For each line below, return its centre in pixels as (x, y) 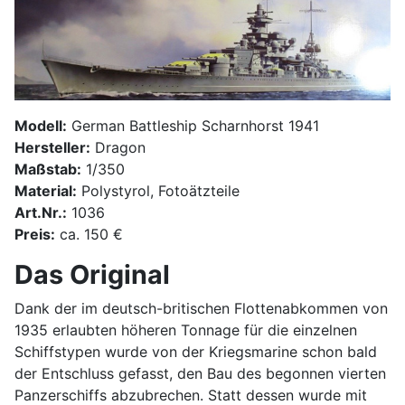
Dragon (118, 148)
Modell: (41, 126)
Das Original (92, 275)
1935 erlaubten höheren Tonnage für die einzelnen (186, 330)
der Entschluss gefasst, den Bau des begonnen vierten (200, 374)
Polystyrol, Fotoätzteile (158, 191)
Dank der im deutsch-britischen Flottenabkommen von (201, 309)
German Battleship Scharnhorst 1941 (193, 126)
